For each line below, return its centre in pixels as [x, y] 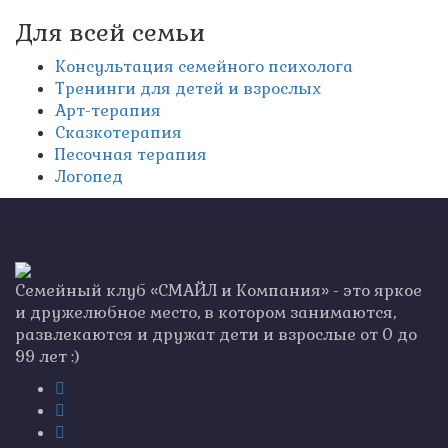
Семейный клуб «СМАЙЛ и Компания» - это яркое [218, 291]
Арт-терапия [108, 111]
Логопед [89, 177]
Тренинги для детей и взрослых [188, 89]
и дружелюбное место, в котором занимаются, [205, 313]
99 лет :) [47, 357]
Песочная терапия [131, 155]
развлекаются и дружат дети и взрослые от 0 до [216, 335]
